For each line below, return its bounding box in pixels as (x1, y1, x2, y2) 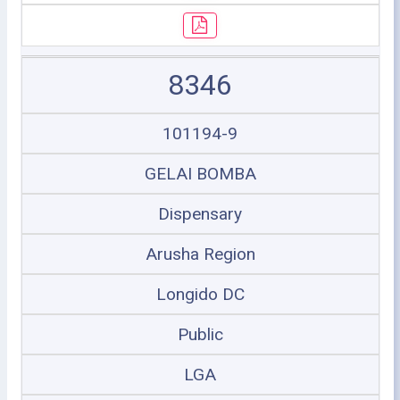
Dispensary (158, 204, 242, 224)
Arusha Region (145, 244, 255, 264)
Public (177, 324, 223, 345)
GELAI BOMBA (144, 163, 256, 184)
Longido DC (155, 284, 245, 304)
